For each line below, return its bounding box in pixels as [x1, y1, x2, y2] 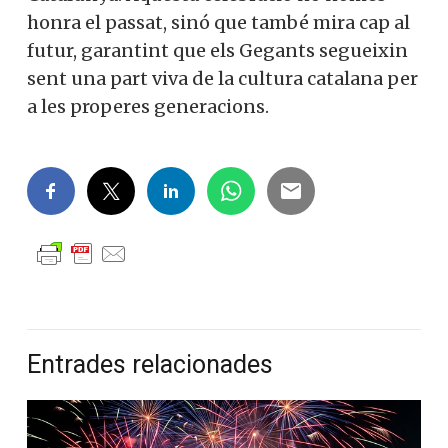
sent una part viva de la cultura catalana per [27, 66, 418, 90]
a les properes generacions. [27, 94, 269, 118]
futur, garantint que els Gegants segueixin [27, 38, 408, 62]
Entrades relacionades [27, 349, 273, 379]
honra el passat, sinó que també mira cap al [27, 10, 410, 34]
